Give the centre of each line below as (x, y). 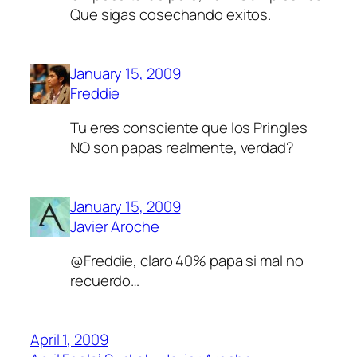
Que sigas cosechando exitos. (171, 15)
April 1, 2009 (69, 339)
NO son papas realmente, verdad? (182, 148)
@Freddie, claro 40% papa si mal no (187, 261)
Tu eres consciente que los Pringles (189, 128)
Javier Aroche (115, 226)
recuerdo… (105, 281)
